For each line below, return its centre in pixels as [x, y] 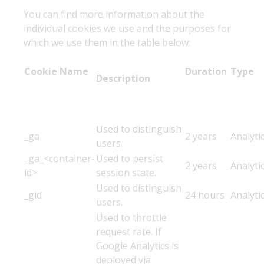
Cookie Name [57, 71]
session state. [126, 173]
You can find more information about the [114, 14]
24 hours [205, 195]
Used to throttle [131, 217]
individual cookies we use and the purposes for [127, 28]
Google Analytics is [137, 246]
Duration [207, 71]
